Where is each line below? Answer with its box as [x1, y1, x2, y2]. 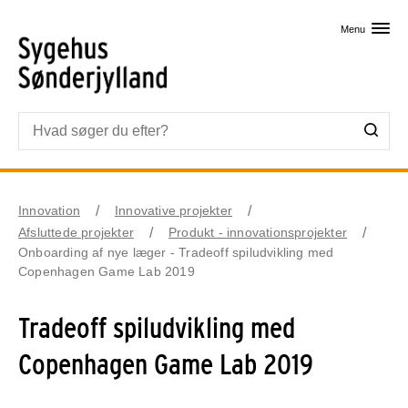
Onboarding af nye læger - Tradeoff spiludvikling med [18, 244, 334, 260]
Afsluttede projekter [18, 224, 134, 240]
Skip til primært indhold [129, 10, 279, 25]
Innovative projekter [115, 202, 232, 218]
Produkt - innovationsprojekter [168, 224, 347, 240]
